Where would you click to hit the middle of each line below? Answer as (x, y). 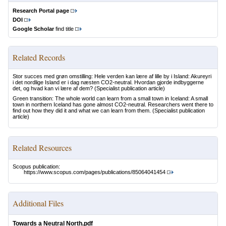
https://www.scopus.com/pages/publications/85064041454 (95, 172)
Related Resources (42, 148)
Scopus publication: (36, 166)
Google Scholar (33, 29)
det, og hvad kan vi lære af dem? (53, 88)
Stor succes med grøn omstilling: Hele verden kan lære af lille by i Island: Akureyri (112, 76)
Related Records (39, 57)
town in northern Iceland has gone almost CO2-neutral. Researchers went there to (113, 104)
